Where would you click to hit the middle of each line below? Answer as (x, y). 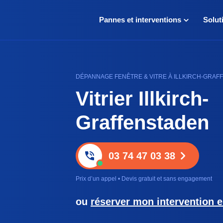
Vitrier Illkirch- (142, 99)
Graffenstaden (142, 122)
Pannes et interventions (140, 20)
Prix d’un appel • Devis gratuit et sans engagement (144, 179)
